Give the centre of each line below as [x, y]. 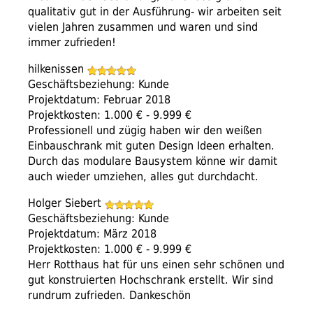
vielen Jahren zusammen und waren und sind [143, 27]
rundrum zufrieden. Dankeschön [109, 296]
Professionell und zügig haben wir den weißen [145, 131]
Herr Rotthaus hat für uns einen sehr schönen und [156, 265]
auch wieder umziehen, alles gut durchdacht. [143, 177]
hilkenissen [58, 69]
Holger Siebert [66, 203]
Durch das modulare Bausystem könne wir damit [153, 161]
